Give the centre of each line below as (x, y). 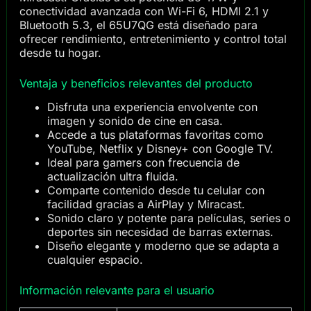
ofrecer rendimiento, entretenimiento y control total (153, 39)
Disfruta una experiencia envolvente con (152, 107)
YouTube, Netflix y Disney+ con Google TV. (160, 149)
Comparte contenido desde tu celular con (155, 191)
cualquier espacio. (95, 260)
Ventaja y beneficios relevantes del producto (136, 83)
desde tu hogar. (60, 52)
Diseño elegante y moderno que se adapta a (163, 246)
